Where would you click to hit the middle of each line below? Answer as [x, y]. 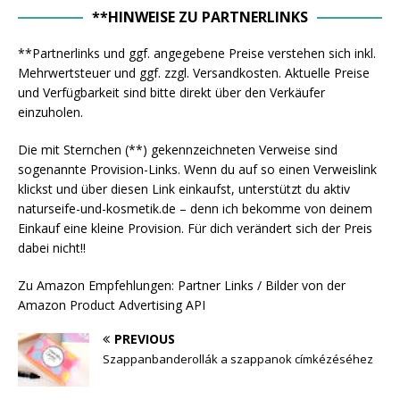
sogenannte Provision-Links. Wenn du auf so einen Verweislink [197, 170]
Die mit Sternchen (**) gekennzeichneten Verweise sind [178, 150]
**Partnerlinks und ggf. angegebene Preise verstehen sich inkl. [197, 54]
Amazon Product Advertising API [112, 305]
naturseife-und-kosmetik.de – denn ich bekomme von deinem [195, 209]
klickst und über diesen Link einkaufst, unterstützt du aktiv [184, 189]
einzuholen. [50, 112]
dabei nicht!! [52, 248]
